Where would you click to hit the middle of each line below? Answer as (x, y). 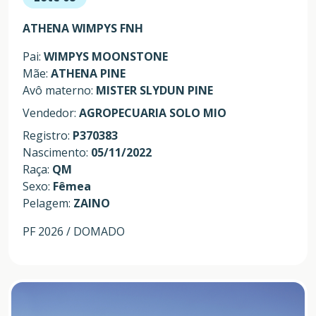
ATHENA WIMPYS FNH (83, 28)
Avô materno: (59, 90)
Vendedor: (51, 113)
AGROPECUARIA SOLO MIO (153, 113)
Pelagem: (48, 203)
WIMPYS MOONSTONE (106, 56)
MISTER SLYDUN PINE (154, 90)
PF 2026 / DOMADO (74, 231)
